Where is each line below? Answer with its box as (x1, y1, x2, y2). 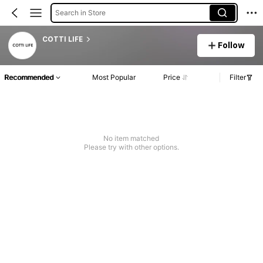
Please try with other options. (83, 143, 179, 152)
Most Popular (92, 73, 136, 82)
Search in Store (55, 8, 106, 17)
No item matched (103, 134, 160, 143)
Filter (230, 73, 246, 82)
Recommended (4, 73, 53, 82)
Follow (218, 40, 245, 50)
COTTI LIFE (42, 35, 83, 43)
